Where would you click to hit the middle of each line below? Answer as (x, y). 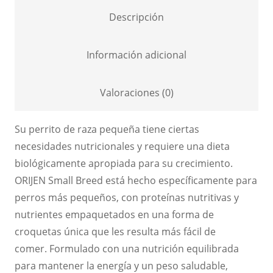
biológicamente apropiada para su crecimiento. (124, 163)
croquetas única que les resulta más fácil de (115, 231)
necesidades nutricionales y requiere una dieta (122, 146)
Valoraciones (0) (136, 92)
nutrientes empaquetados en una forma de (114, 214)
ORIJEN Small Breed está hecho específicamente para (136, 180)
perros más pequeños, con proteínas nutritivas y (127, 197)
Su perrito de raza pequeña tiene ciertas (107, 129)
